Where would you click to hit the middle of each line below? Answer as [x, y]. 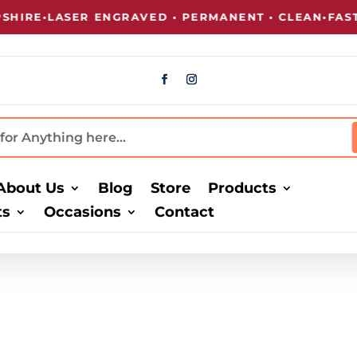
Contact [185, 212]
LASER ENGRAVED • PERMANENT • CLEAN [166, 17]
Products [243, 188]
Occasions [83, 212]
